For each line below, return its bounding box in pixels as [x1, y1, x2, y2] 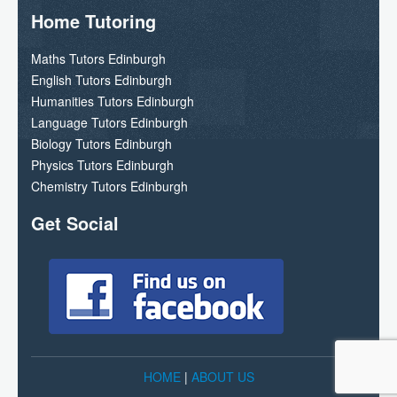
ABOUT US [191, 367, 254, 385]
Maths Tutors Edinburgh [31, 49, 166, 67]
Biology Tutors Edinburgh [31, 134, 172, 152]
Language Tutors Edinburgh [31, 113, 188, 131]
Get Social [31, 209, 119, 236]
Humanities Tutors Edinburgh [31, 91, 194, 110]
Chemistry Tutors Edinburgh [31, 176, 188, 195]
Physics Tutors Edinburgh [31, 155, 174, 174]
